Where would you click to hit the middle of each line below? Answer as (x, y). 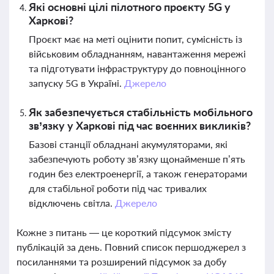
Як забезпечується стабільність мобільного (141, 112)
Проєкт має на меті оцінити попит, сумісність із (135, 39)
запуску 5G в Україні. (76, 83)
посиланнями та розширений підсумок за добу (121, 261)
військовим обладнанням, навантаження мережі (137, 54)
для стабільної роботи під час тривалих (118, 188)
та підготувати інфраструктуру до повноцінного (137, 68)
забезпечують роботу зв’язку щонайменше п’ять (137, 159)
